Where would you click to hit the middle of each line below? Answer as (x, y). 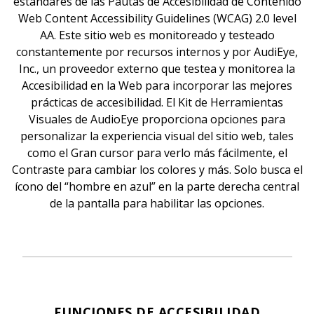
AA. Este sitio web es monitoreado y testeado (157, 35)
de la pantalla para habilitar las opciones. (157, 203)
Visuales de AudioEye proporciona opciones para (157, 119)
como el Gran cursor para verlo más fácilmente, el (157, 153)
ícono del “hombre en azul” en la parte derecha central (157, 186)
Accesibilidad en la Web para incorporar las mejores (157, 86)
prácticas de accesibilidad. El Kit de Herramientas (157, 102)
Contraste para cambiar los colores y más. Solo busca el (157, 170)
